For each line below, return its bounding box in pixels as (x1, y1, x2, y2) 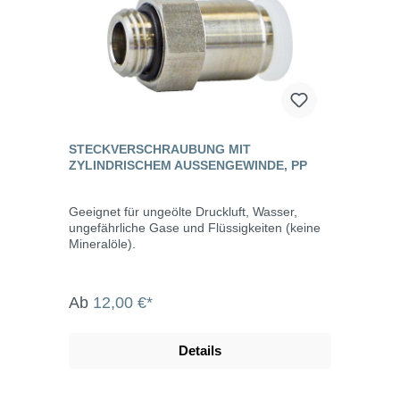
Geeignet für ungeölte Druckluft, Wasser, (69, 204, 297, 219)
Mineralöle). (69, 236, 136, 251)
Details (179, 342, 221, 358)
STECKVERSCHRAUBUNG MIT (69, 141, 251, 156)
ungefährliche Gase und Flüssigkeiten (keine (69, 220, 321, 235)
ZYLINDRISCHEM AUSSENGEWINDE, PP (69, 157, 307, 172)
